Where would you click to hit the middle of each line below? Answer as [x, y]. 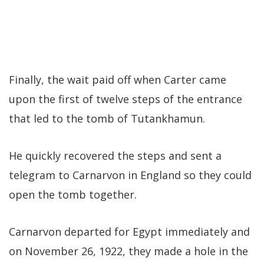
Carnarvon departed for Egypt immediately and [129, 231]
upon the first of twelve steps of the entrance [126, 99]
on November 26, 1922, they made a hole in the [128, 251]
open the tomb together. [73, 194]
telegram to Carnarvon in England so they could [130, 175]
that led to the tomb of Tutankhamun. [107, 118]
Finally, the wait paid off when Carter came [118, 79]
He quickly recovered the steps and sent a [115, 155]
